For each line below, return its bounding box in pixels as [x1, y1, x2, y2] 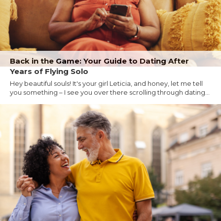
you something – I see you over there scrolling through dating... [10, 88, 210, 96]
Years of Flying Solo [10, 66, 88, 76]
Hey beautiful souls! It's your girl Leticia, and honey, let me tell [10, 79, 203, 87]
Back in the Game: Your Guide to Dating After [10, 56, 189, 66]
